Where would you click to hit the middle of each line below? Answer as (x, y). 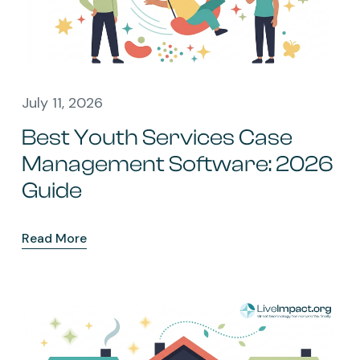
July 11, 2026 (62, 102)
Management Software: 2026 (178, 164)
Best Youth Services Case (157, 137)
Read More (54, 238)
